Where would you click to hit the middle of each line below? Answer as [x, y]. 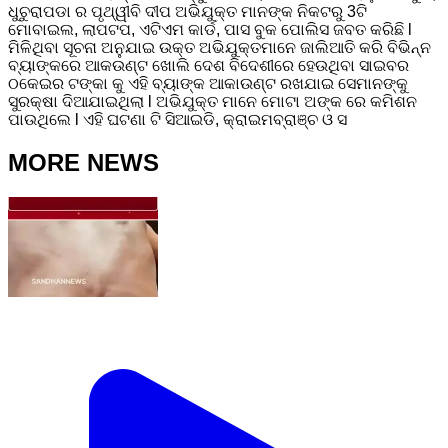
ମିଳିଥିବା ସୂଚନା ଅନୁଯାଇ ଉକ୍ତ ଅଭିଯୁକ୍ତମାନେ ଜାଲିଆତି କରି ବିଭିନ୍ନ [219, 47]
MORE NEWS [83, 162]
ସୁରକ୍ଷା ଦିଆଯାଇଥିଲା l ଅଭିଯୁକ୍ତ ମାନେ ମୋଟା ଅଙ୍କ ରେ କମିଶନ [212, 101]
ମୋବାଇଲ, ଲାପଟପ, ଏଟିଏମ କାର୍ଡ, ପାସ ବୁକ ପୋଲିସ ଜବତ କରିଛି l [210, 29]
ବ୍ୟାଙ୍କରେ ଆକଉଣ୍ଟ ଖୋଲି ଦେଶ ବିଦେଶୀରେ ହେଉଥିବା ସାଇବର [208, 65]
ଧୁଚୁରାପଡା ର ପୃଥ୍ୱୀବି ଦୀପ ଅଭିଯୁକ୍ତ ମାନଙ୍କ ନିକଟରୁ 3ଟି [187, 11]
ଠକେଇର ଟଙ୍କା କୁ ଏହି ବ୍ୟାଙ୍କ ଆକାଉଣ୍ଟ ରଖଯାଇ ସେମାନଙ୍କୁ [208, 83]
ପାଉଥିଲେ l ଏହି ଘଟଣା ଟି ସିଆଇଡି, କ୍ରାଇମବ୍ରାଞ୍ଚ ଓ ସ [177, 119]
